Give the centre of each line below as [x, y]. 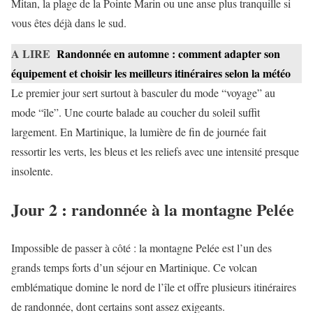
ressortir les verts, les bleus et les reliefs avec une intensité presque [155, 151]
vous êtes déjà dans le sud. [69, 22]
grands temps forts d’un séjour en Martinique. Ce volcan [134, 267]
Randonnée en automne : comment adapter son [168, 53]
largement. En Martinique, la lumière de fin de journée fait [139, 131]
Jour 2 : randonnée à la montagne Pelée [153, 209]
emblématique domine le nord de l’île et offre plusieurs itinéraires [154, 286]
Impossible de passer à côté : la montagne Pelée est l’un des [141, 247]
